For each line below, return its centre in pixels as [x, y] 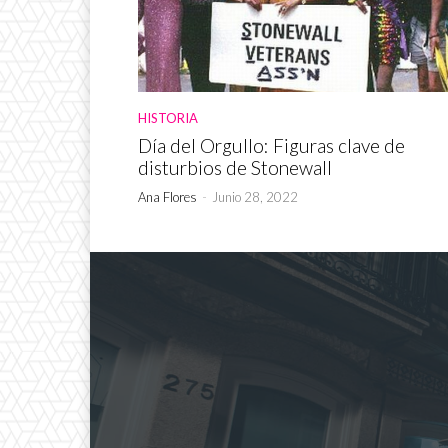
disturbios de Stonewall [235, 168]
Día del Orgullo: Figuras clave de [271, 146]
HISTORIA [168, 118]
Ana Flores [167, 197]
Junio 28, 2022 [255, 197]
